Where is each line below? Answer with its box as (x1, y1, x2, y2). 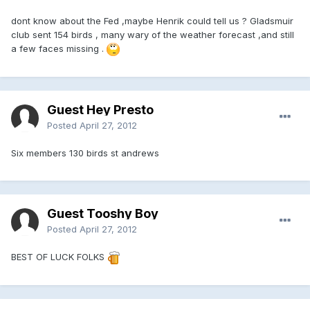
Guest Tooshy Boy (47, 206, 158, 221)
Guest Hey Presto (47, 102, 154, 117)
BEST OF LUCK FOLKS (11, 250, 107, 262)
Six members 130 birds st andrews (11, 147, 159, 158)
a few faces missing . (11, 42, 107, 54)
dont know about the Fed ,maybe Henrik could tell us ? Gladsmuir (11, 15, 293, 26)
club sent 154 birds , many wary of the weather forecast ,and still (11, 28, 294, 40)
